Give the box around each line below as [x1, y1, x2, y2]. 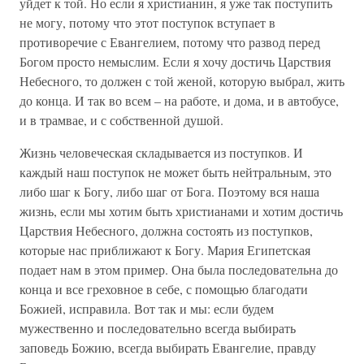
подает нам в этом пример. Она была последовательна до [19, 261, 338, 278]
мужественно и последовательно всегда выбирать [19, 319, 296, 336]
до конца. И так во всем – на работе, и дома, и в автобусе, [19, 92, 339, 109]
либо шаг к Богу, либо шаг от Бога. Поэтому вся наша [19, 183, 319, 200]
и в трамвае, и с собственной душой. [19, 111, 223, 128]
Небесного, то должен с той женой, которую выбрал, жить [19, 72, 344, 89]
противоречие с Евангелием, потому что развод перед [19, 33, 320, 50]
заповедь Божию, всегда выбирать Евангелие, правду [19, 339, 316, 356]
